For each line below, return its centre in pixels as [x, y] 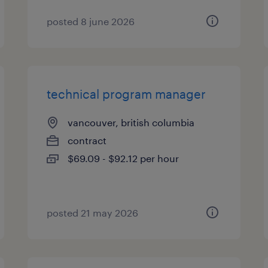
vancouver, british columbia [131, 122]
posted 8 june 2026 [91, 21]
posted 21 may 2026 [93, 213]
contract [87, 140]
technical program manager [127, 94]
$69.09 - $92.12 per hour [124, 158]
